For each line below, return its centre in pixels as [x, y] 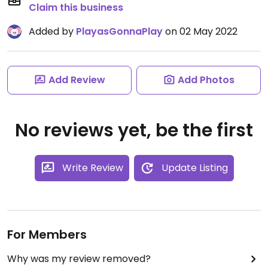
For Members [47, 234]
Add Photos [206, 80]
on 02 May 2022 [200, 31]
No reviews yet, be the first [134, 130]
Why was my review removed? [79, 259]
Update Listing [194, 168]
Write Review [92, 168]
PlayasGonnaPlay [119, 31]
